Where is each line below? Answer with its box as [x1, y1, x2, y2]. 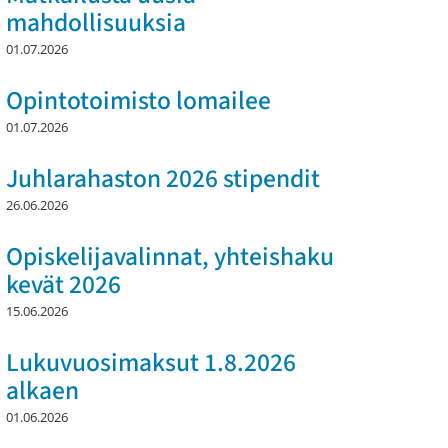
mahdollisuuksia [6, 5, 186, 42]
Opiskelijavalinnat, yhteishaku [6, 239, 334, 276]
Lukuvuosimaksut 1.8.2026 [6, 345, 296, 382]
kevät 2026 [6, 267, 121, 304]
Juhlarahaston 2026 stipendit [6, 161, 320, 198]
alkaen [6, 373, 79, 410]
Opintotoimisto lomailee [6, 83, 271, 120]
